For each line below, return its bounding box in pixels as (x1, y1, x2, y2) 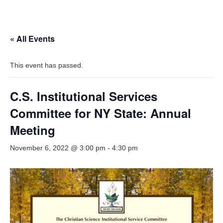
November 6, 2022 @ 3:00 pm (10, 144, 106, 152)
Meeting (10, 121, 55, 138)
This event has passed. (10, 61, 83, 69)
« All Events (10, 33, 55, 44)
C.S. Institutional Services (10, 88, 157, 105)
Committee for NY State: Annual (10, 105, 191, 121)
